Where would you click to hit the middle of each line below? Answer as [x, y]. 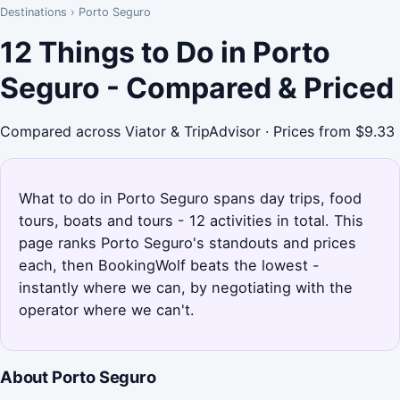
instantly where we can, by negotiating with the [186, 287]
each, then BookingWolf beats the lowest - [169, 265]
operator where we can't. [107, 309]
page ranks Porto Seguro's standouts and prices [187, 242]
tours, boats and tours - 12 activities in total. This [191, 220]
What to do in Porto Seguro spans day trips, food [190, 198]
